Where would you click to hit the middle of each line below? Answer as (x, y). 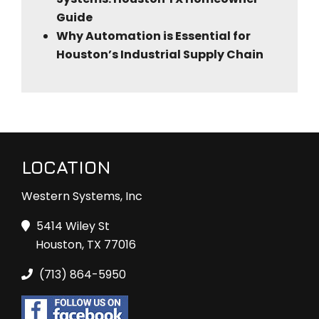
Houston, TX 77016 (86, 244)
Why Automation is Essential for (153, 36)
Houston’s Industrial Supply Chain (160, 55)
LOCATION (66, 167)
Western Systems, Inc (82, 196)
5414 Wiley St (72, 226)
